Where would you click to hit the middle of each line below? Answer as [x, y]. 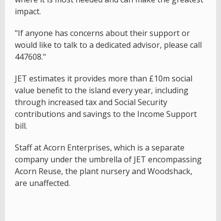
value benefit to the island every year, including [102, 90]
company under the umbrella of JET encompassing [108, 159]
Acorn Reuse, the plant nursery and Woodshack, [104, 171]
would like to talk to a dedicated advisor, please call [108, 45]
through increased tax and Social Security [91, 102]
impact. [28, 11]
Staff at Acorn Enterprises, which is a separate [100, 147]
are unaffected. [42, 183]
